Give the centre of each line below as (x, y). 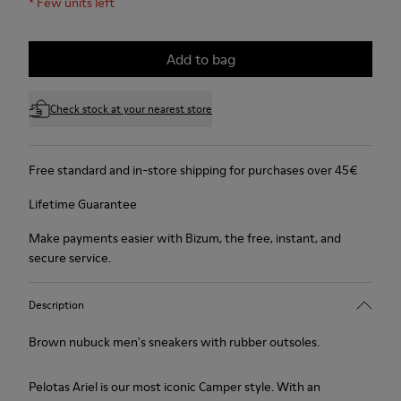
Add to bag (200, 59)
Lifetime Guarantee (83, 204)
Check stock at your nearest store (131, 109)
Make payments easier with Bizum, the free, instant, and (185, 238)
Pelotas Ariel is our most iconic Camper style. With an (175, 387)
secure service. (70, 258)
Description (56, 304)
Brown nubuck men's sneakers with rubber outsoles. (174, 342)
